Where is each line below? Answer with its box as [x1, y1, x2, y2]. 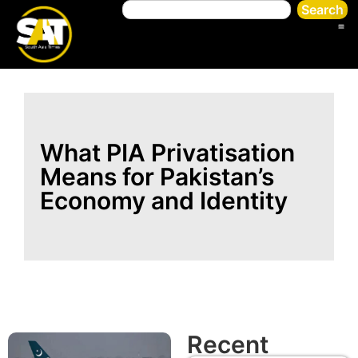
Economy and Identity [40, 185, 288, 215]
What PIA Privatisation [40, 137, 295, 167]
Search [300, 2, 344, 18]
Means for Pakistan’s [40, 161, 274, 191]
